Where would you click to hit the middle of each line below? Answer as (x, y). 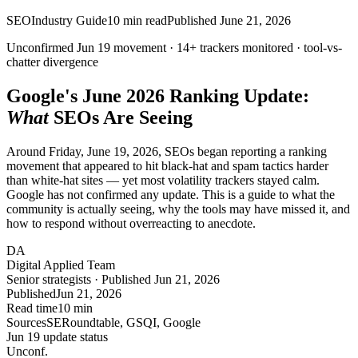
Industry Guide (69, 20)
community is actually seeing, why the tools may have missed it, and (178, 209)
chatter (23, 62)
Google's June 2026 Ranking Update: (158, 95)
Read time (32, 308)
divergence (71, 62)
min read (143, 20)
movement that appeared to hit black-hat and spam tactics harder (167, 165)
